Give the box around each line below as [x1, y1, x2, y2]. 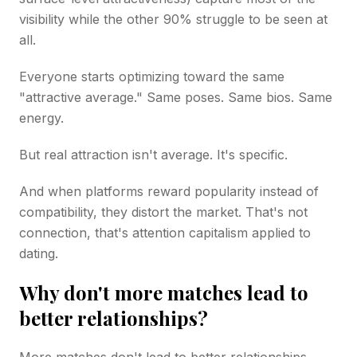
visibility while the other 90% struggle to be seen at [19, 10, 328, 27]
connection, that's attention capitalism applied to [19, 224, 311, 241]
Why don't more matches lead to [19, 279, 308, 305]
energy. [19, 109, 64, 126]
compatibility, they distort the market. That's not [19, 203, 308, 220]
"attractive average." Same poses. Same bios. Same [19, 88, 332, 105]
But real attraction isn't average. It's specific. [19, 146, 288, 163]
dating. [19, 245, 58, 261]
